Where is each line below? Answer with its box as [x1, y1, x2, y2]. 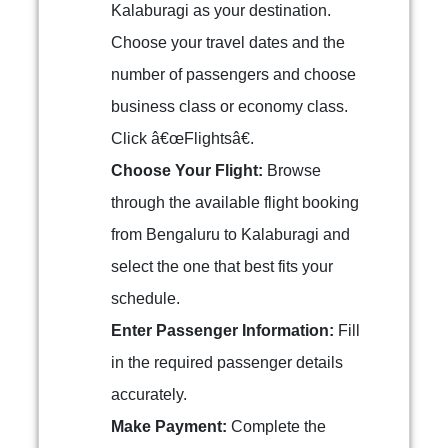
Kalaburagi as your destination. [111, 2, 331, 19]
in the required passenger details [111, 354, 343, 371]
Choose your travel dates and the [111, 34, 345, 51]
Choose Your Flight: [111, 162, 263, 179]
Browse [263, 162, 321, 179]
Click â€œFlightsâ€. [111, 130, 254, 147]
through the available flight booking [111, 194, 359, 211]
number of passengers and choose [111, 66, 356, 83]
